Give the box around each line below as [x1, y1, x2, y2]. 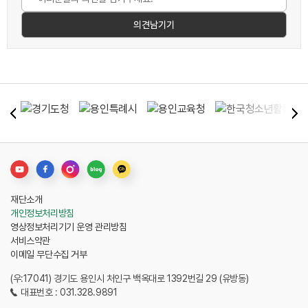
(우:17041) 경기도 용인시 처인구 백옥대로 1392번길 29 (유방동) [10, 273, 249, 285]
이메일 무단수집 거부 [10, 249, 87, 261]
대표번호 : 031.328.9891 [21, 287, 118, 298]
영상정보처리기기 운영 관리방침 [10, 221, 127, 233]
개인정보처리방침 [10, 208, 74, 219]
